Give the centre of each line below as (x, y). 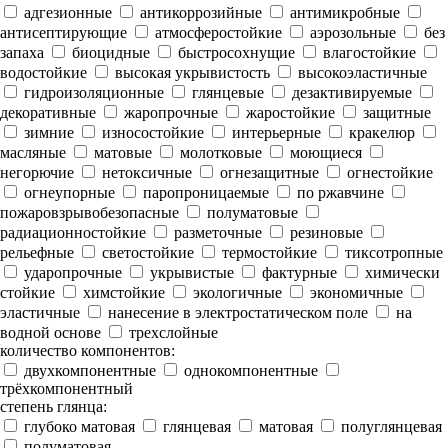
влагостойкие (367, 52)
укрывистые (190, 272)
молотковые (219, 152)
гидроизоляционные (92, 92)
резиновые (324, 232)
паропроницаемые (204, 192)
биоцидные (109, 52)
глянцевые (226, 92)
